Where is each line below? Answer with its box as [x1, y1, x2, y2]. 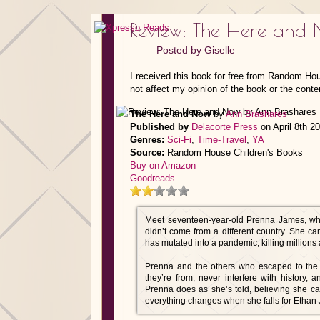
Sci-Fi [167, 134, 191, 145]
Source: [130, 147, 164, 158]
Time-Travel [197, 134, 246, 145]
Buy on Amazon [130, 160, 196, 171]
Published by [130, 121, 189, 132]
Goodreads [130, 173, 175, 184]
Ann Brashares [226, 109, 287, 119]
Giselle [204, 44, 235, 56]
